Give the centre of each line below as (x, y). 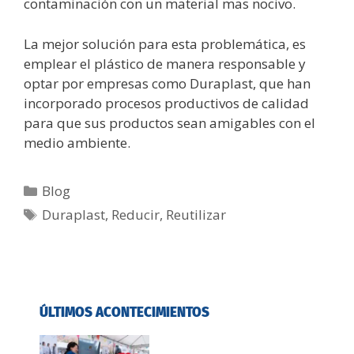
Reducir (136, 214)
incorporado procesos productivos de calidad (166, 103)
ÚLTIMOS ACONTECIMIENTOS (124, 312)
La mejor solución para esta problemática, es (165, 43)
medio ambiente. (77, 142)
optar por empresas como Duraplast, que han (167, 83)
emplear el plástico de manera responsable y (165, 63)
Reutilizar (196, 214)
